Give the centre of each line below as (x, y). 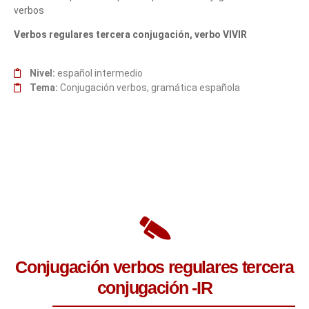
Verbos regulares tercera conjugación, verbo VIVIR (130, 35)
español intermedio (99, 73)
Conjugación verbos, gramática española (149, 87)
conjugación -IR (154, 287)
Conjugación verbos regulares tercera (154, 267)
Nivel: (42, 73)
